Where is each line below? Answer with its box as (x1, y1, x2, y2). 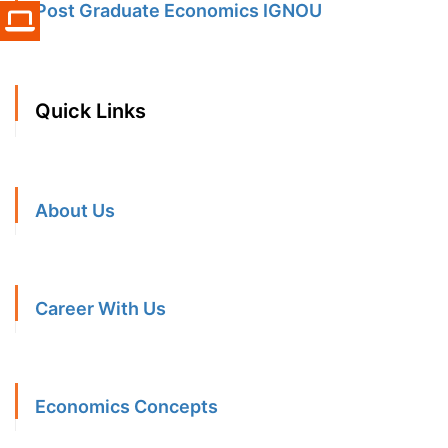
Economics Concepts (35, 396, 218, 418)
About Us (35, 200, 115, 222)
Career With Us (35, 298, 166, 320)
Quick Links (35, 99, 146, 124)
